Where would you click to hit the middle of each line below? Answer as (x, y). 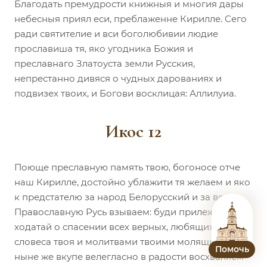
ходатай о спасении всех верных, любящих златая (131, 226)
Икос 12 (133, 131)
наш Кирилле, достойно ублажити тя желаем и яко (132, 182)
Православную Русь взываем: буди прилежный (124, 212)
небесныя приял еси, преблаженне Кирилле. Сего (131, 18)
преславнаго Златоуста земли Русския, (105, 63)
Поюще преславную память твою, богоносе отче (127, 167)
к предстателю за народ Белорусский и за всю (122, 197)
